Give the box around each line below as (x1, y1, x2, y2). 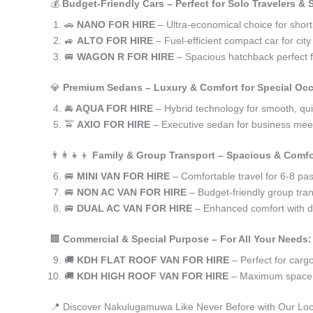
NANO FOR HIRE (77, 19, 155, 30)
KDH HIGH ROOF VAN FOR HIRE (77, 270, 228, 282)
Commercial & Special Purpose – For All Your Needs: (63, 233, 312, 245)
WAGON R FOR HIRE (77, 51, 174, 62)
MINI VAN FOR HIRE (77, 170, 170, 182)
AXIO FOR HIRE (77, 119, 150, 130)
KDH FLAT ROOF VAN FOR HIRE (77, 254, 229, 265)
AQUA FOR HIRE (75, 103, 153, 114)
